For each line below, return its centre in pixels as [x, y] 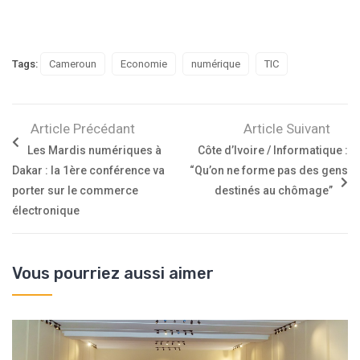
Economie [144, 64]
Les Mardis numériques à [94, 151]
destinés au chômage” [274, 191]
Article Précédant [83, 129]
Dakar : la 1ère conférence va [88, 171]
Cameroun [73, 64]
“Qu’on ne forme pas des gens [269, 171]
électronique [46, 211]
